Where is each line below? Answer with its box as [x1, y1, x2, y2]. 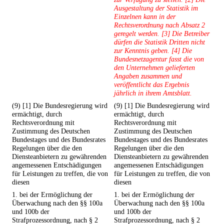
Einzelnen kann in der [114, 12, 175, 21]
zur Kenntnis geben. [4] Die [114, 46, 192, 55]
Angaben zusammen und [114, 72, 182, 80]
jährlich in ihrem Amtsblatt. [114, 89, 192, 97]
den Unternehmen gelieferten [114, 63, 195, 72]
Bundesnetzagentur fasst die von [114, 55, 204, 63]
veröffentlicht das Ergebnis [114, 80, 189, 89]
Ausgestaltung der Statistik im [114, 4, 198, 12]
